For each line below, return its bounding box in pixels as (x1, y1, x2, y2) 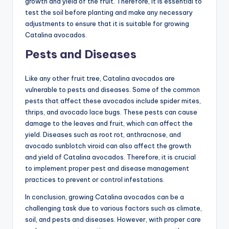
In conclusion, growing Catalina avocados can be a (25, 192, 184, 201)
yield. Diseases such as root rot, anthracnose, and (25, 130, 181, 139)
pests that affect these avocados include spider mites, (25, 96, 201, 105)
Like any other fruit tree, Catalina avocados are (25, 74, 175, 82)
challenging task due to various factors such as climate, (25, 203, 202, 212)
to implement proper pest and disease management (25, 164, 189, 172)
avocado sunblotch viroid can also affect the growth (25, 141, 191, 150)
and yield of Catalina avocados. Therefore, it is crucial (25, 152, 196, 161)
